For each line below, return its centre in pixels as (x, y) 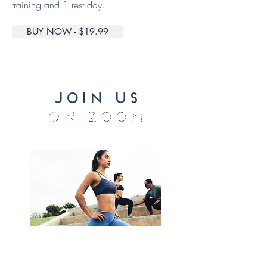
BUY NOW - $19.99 (67, 31)
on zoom (95, 118)
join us (95, 99)
